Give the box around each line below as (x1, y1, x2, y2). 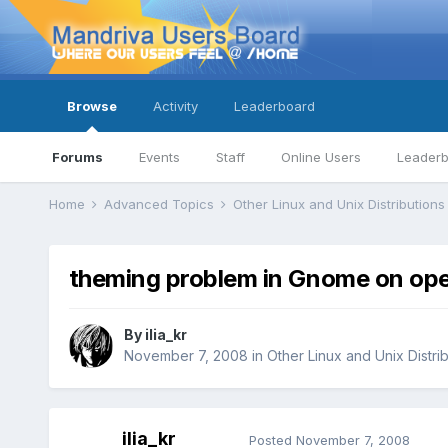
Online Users (280, 149, 361, 165)
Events (138, 149, 180, 165)
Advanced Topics (103, 196, 218, 212)
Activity (152, 98, 198, 114)
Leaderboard (233, 98, 315, 114)
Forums (51, 149, 103, 165)
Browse (66, 98, 117, 114)
